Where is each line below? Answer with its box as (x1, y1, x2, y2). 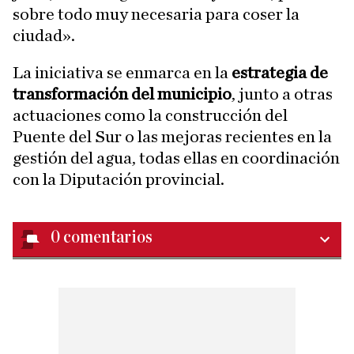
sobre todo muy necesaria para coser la (13, 5, 299, 23)
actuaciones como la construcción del (13, 106, 288, 124)
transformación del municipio (13, 85, 232, 103)
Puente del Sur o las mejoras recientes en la (13, 127, 332, 145)
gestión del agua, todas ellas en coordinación (13, 149, 340, 167)
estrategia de (232, 63, 328, 81)
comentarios (63, 228, 153, 247)
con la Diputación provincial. (13, 170, 224, 188)
